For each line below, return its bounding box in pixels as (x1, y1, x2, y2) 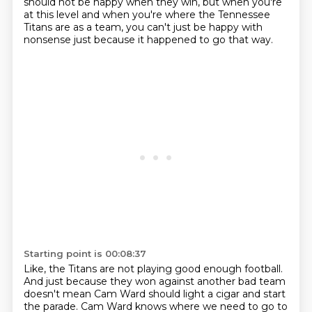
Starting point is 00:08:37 (23, 248, 146, 259)
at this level (23, 8, 81, 21)
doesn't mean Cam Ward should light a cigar (23, 288, 242, 300)
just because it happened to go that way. (73, 33, 273, 46)
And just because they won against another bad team (23, 275, 286, 288)
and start (242, 288, 286, 300)
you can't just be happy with (125, 21, 263, 33)
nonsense (23, 33, 74, 46)
